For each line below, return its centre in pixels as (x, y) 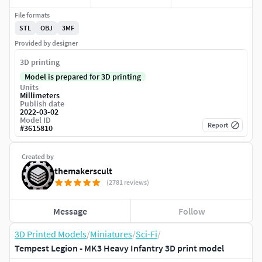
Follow (192, 211)
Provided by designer (46, 43)
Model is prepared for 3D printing (83, 77)
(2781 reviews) (128, 182)
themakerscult (83, 171)
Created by (38, 157)
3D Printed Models (51, 234)
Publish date (42, 104)
